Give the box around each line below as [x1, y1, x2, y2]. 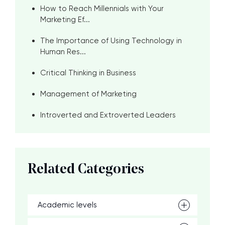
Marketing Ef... [40, 15, 90, 24]
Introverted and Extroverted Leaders [40, 110, 176, 120]
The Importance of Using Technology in [40, 36, 182, 45]
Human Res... [40, 47, 86, 56]
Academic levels [38, 200, 97, 209]
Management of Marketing [40, 89, 137, 98]
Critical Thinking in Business [40, 68, 136, 77]
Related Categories [28, 163, 144, 177]
